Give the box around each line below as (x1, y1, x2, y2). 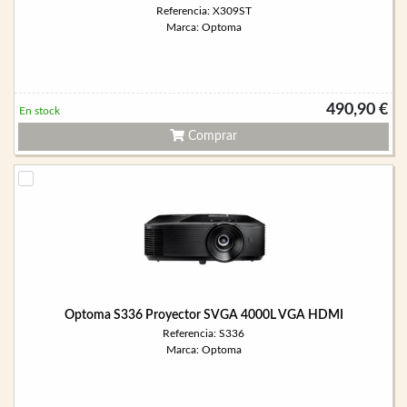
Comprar (184, 130, 237, 143)
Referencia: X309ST (155, 5, 252, 16)
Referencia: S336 (163, 328, 244, 339)
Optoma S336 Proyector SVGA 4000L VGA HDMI (64, 309, 343, 322)
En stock (19, 105, 60, 116)
